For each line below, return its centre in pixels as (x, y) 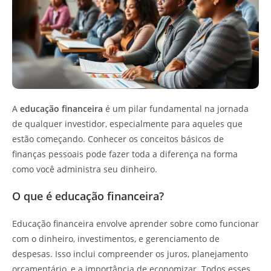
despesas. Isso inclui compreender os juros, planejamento (130, 254)
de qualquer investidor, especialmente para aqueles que (127, 124)
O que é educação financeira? (88, 196)
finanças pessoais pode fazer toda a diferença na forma (125, 154)
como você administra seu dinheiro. (85, 169)
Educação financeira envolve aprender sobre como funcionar (135, 224)
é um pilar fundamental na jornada (176, 109)
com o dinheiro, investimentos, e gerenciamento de (116, 239)
